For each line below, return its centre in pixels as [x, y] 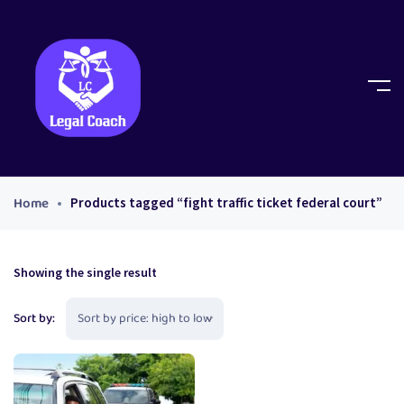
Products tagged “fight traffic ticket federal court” [226, 202]
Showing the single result [85, 272]
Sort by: [34, 318]
